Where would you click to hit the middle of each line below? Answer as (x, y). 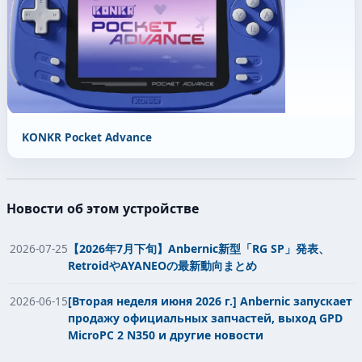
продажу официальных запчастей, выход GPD (205, 318)
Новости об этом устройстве (103, 208)
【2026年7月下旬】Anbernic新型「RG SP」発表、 (199, 248)
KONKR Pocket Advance (86, 137)
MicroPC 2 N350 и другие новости (166, 335)
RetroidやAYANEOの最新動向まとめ (162, 265)
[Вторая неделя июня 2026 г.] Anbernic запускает (210, 301)
